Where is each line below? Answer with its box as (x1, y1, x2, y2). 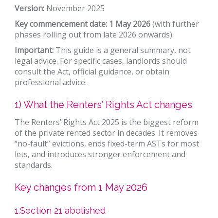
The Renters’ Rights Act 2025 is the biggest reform (15, 117, 199, 127)
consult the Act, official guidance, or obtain (15, 66, 169, 77)
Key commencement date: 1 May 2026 (15, 18, 150, 29)
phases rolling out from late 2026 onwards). (15, 29, 174, 40)
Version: (15, 3, 44, 14)
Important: (15, 45, 54, 55)
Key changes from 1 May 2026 (15, 182, 147, 193)
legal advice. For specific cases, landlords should (15, 55, 187, 66)
